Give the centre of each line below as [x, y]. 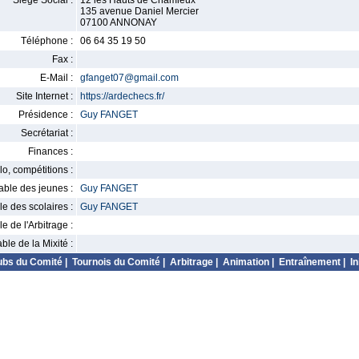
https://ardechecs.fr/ [122, 96]
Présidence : [46, 115]
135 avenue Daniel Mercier [139, 11]
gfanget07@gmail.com [129, 78]
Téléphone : [47, 41]
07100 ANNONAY [119, 22]
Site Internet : [44, 96]
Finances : [50, 151]
